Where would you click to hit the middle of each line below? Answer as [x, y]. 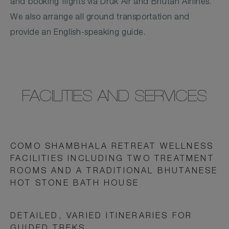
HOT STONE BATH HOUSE [75, 184]
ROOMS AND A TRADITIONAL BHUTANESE [114, 172]
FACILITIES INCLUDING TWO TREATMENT [112, 160]
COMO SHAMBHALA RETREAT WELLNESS [112, 147]
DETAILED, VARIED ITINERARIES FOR [101, 217]
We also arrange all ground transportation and [100, 18]
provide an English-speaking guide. [78, 33]
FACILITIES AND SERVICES [114, 98]
